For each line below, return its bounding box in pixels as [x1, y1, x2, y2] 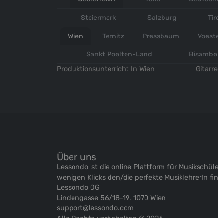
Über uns [57, 151, 96, 163]
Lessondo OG [57, 183, 100, 192]
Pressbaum [142, 32, 179, 41]
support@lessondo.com [57, 204, 134, 213]
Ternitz [102, 32, 124, 41]
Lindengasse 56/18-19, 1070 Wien [57, 194, 166, 202]
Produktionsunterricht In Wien [57, 65, 155, 73]
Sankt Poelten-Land [86, 50, 152, 59]
